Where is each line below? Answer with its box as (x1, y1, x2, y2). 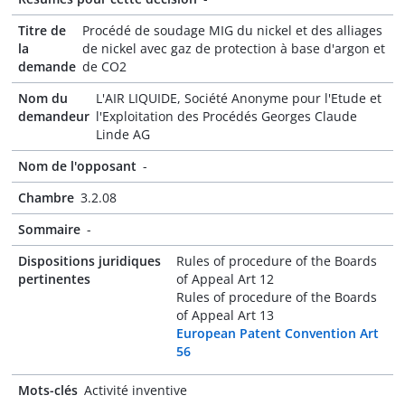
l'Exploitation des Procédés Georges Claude (96, 108, 357, 125)
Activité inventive (84, 381, 187, 399)
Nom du (18, 89, 68, 107)
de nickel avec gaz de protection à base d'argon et (82, 40, 385, 57)
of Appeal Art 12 (176, 270, 275, 287)
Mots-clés (18, 381, 78, 399)
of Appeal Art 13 (176, 306, 275, 324)
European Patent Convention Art (176, 325, 380, 342)
